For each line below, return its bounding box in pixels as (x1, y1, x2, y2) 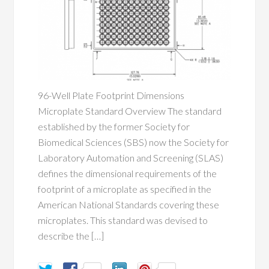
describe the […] (38, 230, 104, 242)
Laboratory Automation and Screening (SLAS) (38, 152, 224, 164)
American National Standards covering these (38, 199, 220, 211)
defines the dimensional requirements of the (38, 168, 217, 180)
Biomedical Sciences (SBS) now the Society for (38, 136, 229, 148)
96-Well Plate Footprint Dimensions (38, 89, 189, 101)
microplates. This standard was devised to (38, 214, 208, 226)
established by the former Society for (38, 121, 190, 133)
